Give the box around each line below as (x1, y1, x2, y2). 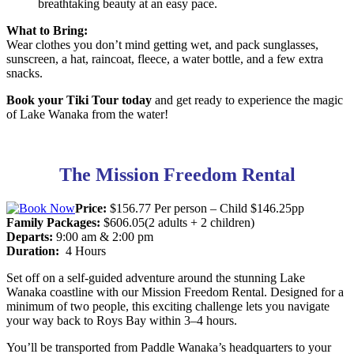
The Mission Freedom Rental (58, 164, 296, 185)
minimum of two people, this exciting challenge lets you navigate (6, 299, 330, 313)
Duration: (6, 243, 59, 258)
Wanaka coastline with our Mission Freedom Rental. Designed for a (6, 284, 344, 299)
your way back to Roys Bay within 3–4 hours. (6, 313, 237, 327)
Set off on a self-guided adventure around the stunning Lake (6, 270, 305, 284)
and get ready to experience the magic (152, 92, 343, 107)
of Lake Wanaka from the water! (6, 107, 168, 121)
